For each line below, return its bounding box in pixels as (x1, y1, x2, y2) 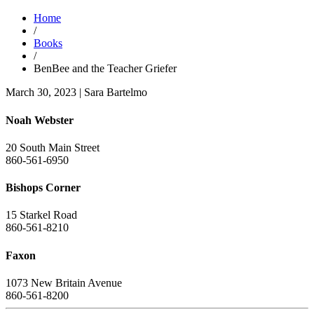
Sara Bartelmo (84, 86, 147, 99)
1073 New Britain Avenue (6, 276, 122, 289)
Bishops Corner (6, 182, 81, 194)
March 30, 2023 (6, 86, 76, 99)
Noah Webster (6, 114, 74, 126)
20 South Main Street (6, 141, 100, 153)
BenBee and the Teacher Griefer (34, 62, 177, 75)
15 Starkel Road (6, 209, 77, 221)
